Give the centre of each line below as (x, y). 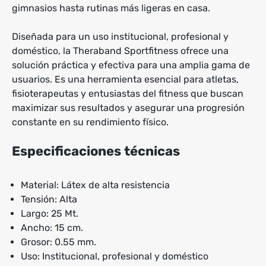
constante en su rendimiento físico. (90, 122)
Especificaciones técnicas (96, 151)
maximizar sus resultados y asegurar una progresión (128, 107)
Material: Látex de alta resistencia (95, 185)
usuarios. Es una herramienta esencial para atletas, (125, 79)
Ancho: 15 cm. (52, 227)
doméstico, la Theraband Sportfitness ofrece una (120, 50)
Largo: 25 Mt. (50, 213)
